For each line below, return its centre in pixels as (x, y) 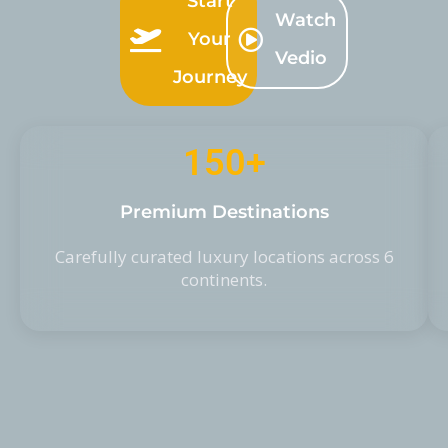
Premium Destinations (224, 212)
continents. (224, 279)
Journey (209, 77)
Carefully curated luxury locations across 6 (224, 256)
